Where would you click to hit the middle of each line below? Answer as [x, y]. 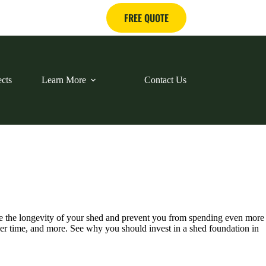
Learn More [64, 80]
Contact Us [165, 80]
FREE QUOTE [146, 18]
